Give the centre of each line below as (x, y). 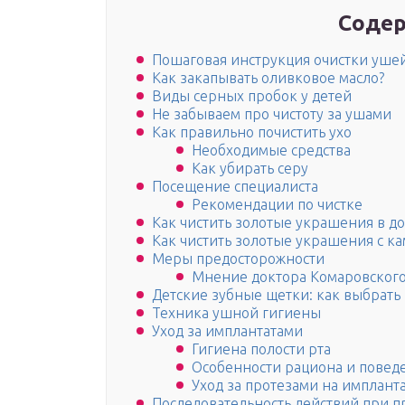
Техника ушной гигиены (236, 313)
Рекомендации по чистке (277, 205)
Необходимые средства (271, 151)
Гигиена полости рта (261, 349)
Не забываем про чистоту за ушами (272, 114)
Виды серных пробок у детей (252, 96)
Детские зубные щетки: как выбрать (276, 295)
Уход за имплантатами (227, 331)
